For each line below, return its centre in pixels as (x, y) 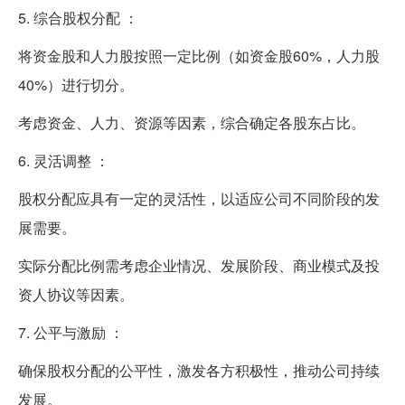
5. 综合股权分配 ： (78, 18)
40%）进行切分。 (76, 85)
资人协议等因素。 (76, 295)
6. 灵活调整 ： (64, 161)
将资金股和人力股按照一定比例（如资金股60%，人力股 (199, 56)
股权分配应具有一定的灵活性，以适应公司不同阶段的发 (199, 199)
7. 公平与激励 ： (71, 333)
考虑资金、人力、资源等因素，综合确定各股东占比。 (192, 123)
